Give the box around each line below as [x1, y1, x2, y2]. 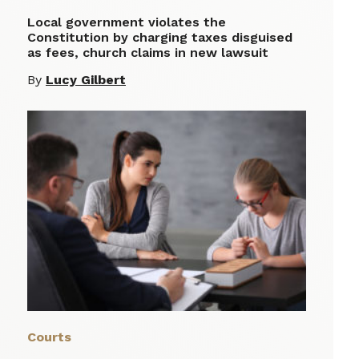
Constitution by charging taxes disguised [27, 30, 292, 46]
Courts [27, 329, 71, 345]
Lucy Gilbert [46, 72, 126, 88]
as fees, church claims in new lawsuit [27, 45, 268, 61]
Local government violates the [27, 14, 226, 30]
